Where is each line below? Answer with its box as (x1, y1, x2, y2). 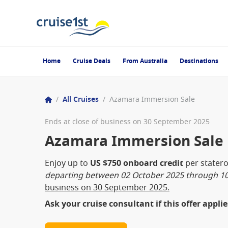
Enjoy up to (45, 157, 90, 169)
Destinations (180, 56, 218, 66)
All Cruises (63, 94, 99, 105)
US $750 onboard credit (90, 157, 183, 169)
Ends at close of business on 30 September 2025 (45, 117, 210, 127)
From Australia (123, 56, 167, 66)
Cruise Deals (73, 56, 110, 66)
